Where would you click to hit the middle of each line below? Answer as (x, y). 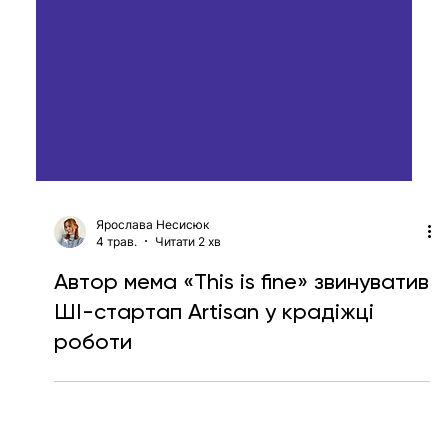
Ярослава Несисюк (152, 304)
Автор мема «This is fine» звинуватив (241, 361)
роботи (92, 421)
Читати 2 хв (187, 321)
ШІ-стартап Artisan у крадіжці (213, 391)
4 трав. (116, 321)
